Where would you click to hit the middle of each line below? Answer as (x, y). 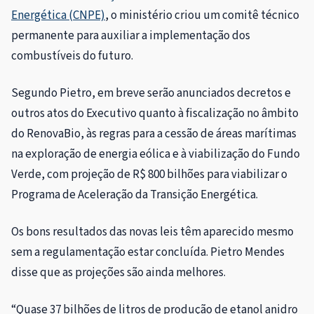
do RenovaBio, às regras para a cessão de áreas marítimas (154, 134)
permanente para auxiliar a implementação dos (131, 35)
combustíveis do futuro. (72, 56)
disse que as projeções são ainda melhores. (118, 272)
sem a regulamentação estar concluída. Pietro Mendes (148, 252)
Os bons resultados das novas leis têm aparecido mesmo (152, 232)
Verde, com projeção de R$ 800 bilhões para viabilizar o (149, 174)
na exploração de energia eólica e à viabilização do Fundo (156, 154)
